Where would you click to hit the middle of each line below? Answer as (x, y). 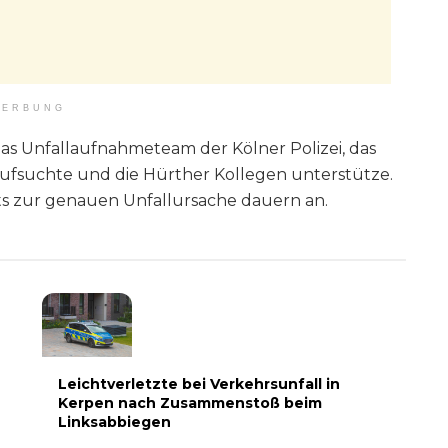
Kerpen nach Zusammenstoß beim (190, 403)
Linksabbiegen (115, 422)
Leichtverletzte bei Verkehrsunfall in (199, 384)
